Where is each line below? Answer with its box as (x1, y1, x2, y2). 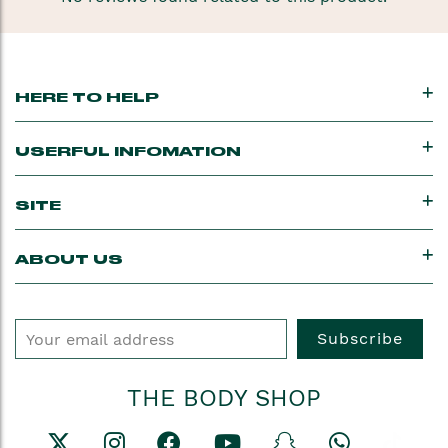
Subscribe (317, 329, 403, 349)
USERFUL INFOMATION (15, 146, 241, 159)
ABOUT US (15, 254, 123, 267)
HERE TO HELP (15, 92, 159, 105)
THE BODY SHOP (127, 384, 321, 413)
